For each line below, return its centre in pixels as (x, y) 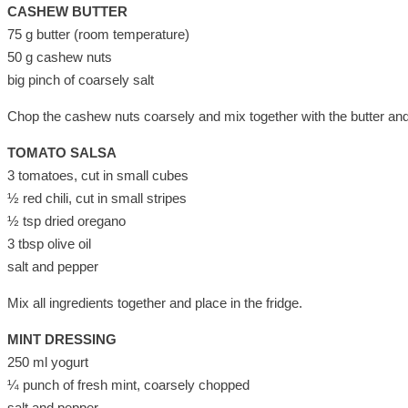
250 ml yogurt (48, 362)
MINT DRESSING (62, 339)
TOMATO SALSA (62, 152)
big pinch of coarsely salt (81, 79)
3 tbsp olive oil (49, 243)
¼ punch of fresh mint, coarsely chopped (128, 384)
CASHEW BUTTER (67, 11)
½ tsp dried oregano (66, 220)
